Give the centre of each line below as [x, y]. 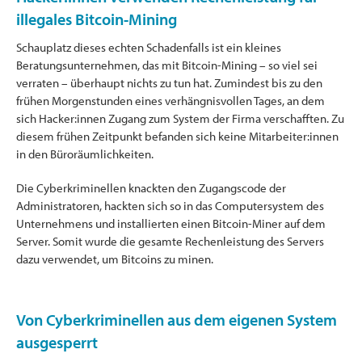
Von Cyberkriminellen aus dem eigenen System [177, 319]
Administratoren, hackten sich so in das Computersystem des [170, 205]
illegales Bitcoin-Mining [97, 19]
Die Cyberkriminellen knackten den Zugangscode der [151, 187]
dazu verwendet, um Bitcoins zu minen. [115, 259]
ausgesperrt [60, 342]
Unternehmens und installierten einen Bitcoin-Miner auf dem [171, 223]
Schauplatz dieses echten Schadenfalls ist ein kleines [149, 47]
